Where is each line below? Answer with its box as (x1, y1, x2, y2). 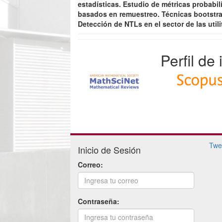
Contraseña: (78, 196, 120, 206)
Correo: (78, 160, 104, 169)
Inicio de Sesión (78, 143, 141, 156)
